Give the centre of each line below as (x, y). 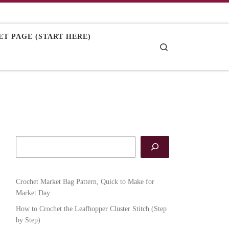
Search (179, 46)
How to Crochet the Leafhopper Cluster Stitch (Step (91, 209)
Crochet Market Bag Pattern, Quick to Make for (85, 182)
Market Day (33, 193)
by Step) (28, 220)
